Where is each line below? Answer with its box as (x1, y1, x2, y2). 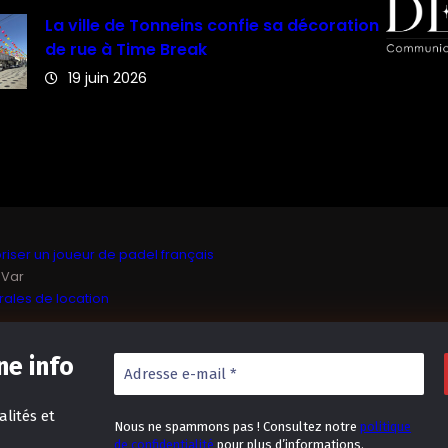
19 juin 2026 (67, 67, 147, 88)
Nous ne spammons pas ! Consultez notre (114, 419, 361, 434)
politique (360, 419, 412, 434)
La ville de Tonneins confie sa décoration (44, 13, 379, 37)
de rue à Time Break (44, 37, 207, 61)
